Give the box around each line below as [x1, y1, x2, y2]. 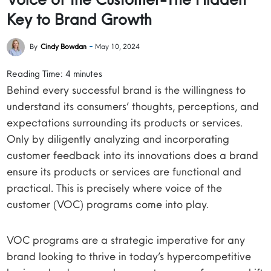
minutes [73, 68, 103, 79]
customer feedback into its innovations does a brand [7, 148, 259, 162]
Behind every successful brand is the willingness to [7, 83, 246, 97]
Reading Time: [7, 68, 66, 79]
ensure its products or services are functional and [7, 165, 242, 178]
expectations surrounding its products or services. [7, 116, 243, 129]
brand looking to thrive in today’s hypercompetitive [7, 249, 252, 263]
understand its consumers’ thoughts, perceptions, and [7, 99, 260, 113]
